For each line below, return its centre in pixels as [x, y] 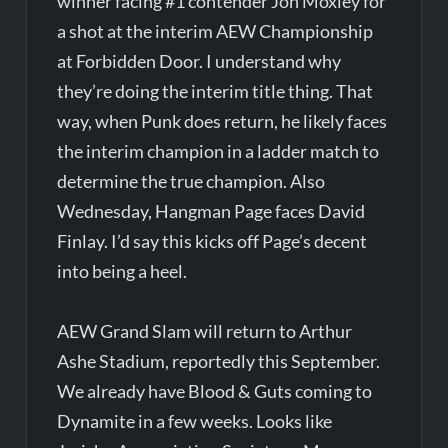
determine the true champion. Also [191, 180]
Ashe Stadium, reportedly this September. [219, 360]
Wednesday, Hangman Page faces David [211, 210]
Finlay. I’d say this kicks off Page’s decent [212, 240]
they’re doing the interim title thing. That [215, 90]
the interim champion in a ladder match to [218, 150]
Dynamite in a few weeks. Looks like [195, 420]
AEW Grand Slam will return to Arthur [205, 330]
